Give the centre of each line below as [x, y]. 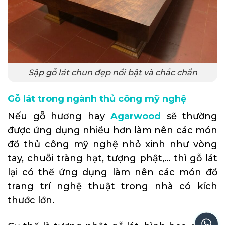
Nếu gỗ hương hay [59, 116]
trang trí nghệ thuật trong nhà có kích [113, 187]
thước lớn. [31, 201]
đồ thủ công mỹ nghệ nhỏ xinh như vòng [113, 144]
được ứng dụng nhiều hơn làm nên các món [113, 130]
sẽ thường [189, 116]
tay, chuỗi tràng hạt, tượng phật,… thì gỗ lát [113, 158]
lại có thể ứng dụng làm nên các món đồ [113, 173]
